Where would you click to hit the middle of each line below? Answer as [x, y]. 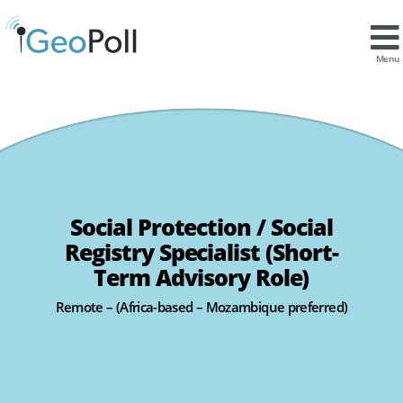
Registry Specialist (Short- [201, 251]
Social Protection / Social [201, 226]
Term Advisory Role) [201, 277]
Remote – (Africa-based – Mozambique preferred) [201, 306]
